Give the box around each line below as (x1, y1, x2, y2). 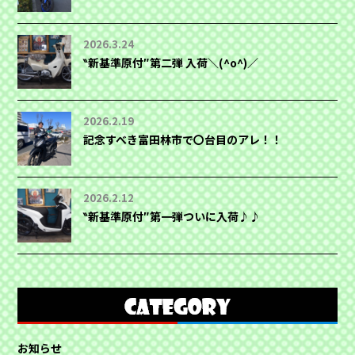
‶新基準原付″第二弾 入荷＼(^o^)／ (83, 55, 259, 71)
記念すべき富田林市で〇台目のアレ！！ (83, 132, 283, 147)
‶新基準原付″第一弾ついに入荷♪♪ (83, 208, 261, 224)
